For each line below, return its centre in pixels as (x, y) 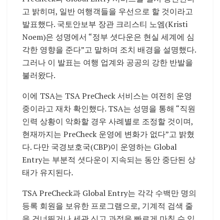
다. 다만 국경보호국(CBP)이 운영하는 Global (99, 147)
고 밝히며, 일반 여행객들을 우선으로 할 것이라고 (108, 12)
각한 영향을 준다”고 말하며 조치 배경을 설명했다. (109, 50)
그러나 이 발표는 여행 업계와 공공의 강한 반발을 (108, 63)
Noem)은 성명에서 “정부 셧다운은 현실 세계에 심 (108, 37)
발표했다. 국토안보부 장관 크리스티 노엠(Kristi (105, 24)
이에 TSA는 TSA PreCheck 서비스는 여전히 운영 (107, 96)
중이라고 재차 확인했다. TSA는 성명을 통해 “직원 (109, 109)
